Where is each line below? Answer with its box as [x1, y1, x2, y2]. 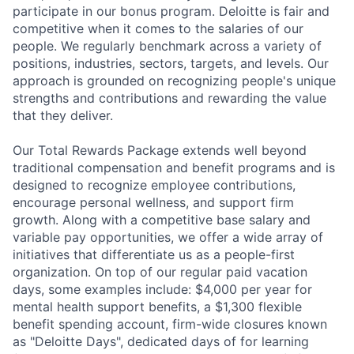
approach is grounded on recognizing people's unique [13, 72, 336, 88]
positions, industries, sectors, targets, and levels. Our [13, 55, 329, 71]
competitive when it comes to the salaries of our [13, 20, 303, 36]
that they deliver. [13, 107, 113, 123]
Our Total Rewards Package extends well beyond [13, 141, 307, 158]
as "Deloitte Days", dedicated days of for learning [13, 333, 309, 349]
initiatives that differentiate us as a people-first [13, 246, 295, 262]
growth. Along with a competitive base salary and [13, 211, 311, 228]
